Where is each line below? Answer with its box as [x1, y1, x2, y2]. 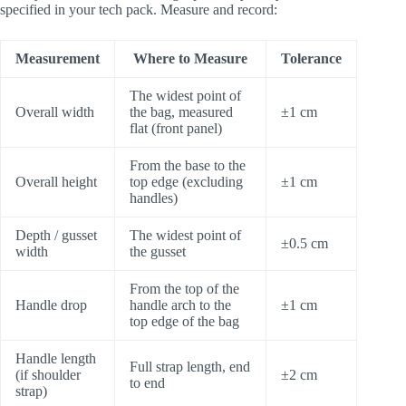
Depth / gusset [15, 227, 97, 243]
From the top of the [130, 280, 239, 296]
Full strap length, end [130, 358, 250, 374]
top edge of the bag [130, 313, 239, 329]
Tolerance [281, 50, 342, 66]
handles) [130, 189, 178, 206]
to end [130, 374, 165, 391]
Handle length [15, 350, 96, 366]
